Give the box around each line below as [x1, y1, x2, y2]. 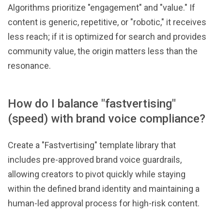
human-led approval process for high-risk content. [8, 198, 200, 208]
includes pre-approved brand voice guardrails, [8, 154, 182, 165]
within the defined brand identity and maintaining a [8, 183, 200, 194]
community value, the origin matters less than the [8, 46, 198, 56]
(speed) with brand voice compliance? [8, 111, 205, 125]
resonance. [8, 60, 51, 71]
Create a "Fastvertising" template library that [8, 139, 176, 150]
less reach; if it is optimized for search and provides [8, 31, 206, 42]
